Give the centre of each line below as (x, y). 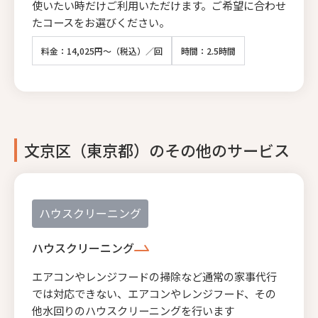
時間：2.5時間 (208, 50)
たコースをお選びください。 (101, 22)
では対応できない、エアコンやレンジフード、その (154, 293)
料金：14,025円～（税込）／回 (102, 50)
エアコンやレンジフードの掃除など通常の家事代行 (154, 276)
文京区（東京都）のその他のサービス (157, 149)
